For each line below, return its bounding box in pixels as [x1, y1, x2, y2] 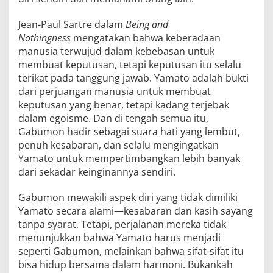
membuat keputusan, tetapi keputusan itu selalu [18, 58, 241, 71]
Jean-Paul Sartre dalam [18, 18, 126, 31]
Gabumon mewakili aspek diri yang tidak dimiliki [18, 191, 238, 204]
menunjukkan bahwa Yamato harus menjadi [18, 231, 221, 244]
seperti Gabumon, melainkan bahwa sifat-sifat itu [18, 244, 244, 258]
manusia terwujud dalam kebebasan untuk [18, 44, 214, 58]
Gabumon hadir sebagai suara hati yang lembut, [18, 125, 240, 138]
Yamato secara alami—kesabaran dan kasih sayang [18, 204, 253, 218]
